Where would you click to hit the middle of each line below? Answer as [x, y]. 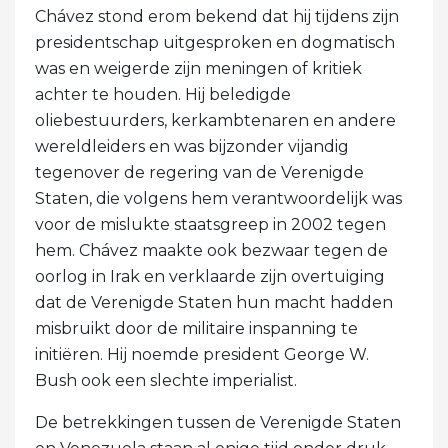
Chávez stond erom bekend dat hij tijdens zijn [217, 16]
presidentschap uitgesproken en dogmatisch [215, 42]
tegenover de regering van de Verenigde [199, 172]
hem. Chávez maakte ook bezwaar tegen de [211, 250]
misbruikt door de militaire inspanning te [196, 328]
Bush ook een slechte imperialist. [166, 380]
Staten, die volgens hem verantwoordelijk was [218, 198]
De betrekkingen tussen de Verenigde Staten [218, 422]
